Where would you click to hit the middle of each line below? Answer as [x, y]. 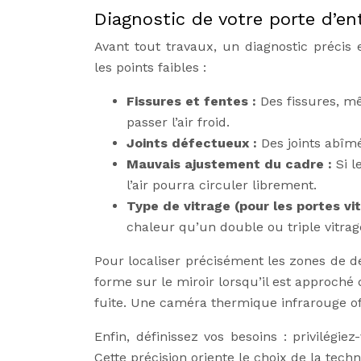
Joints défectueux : [194, 143]
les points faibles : [150, 67]
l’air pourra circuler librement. [222, 185]
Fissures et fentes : [193, 101]
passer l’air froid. [178, 122]
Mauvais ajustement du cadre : [231, 164]
